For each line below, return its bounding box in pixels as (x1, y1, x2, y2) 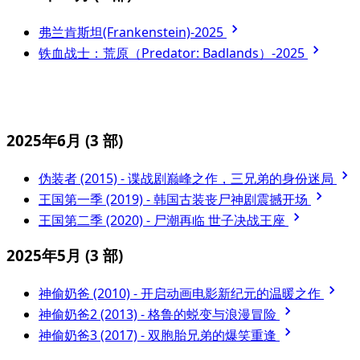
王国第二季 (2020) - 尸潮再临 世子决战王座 (39, 211, 288, 230)
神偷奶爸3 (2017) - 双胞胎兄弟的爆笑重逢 (39, 325, 280, 344)
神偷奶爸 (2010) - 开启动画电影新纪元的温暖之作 (39, 284, 324, 302)
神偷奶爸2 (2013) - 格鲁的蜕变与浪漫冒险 (39, 305, 280, 323)
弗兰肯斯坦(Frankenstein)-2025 (39, 22, 227, 41)
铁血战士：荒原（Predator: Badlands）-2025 (39, 43, 308, 62)
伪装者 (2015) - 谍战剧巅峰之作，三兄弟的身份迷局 (39, 170, 337, 188)
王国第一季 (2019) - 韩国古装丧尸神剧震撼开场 (39, 190, 311, 209)
